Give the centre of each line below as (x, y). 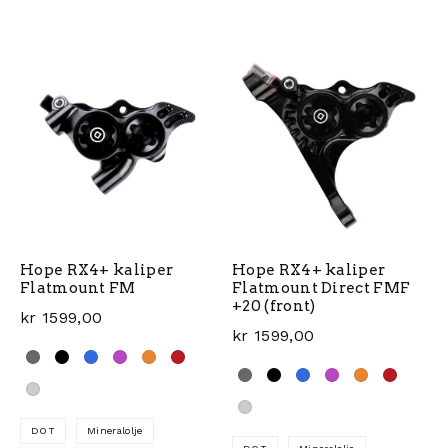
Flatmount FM (78, 287)
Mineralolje (114, 430)
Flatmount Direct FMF (321, 287)
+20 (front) (274, 305)
